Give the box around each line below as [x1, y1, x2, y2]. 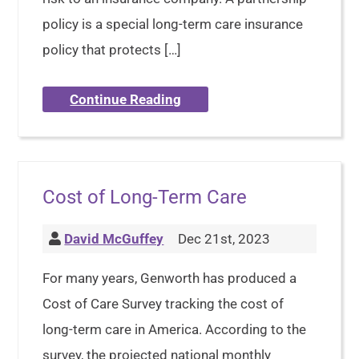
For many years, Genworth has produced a [42, 270, 297, 286]
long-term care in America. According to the [42, 321, 307, 337]
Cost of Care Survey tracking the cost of [42, 296, 284, 312]
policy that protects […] [42, 42, 182, 58]
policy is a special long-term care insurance [42, 16, 304, 32]
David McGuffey [64, 231, 164, 247]
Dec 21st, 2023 [175, 231, 271, 247]
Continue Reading [70, 91, 182, 107]
